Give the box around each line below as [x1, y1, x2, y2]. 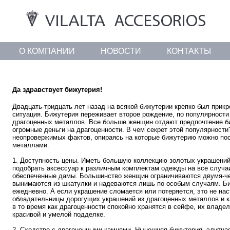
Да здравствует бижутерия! [12, 86, 103, 94]
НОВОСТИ [100, 47, 141, 55]
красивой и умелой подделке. [12, 210, 106, 218]
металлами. [12, 141, 50, 149]
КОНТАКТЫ [166, 47, 211, 55]
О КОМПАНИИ [18, 47, 75, 55]
